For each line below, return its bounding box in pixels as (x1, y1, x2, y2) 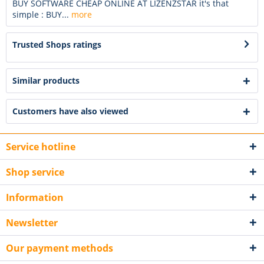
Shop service (6, 165, 64, 179)
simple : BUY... (12, 8, 69, 20)
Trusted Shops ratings (12, 38, 101, 50)
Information (6, 190, 64, 204)
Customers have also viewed (12, 105, 128, 117)
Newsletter (6, 216, 58, 229)
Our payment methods (6, 241, 113, 255)
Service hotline (6, 140, 75, 153)
